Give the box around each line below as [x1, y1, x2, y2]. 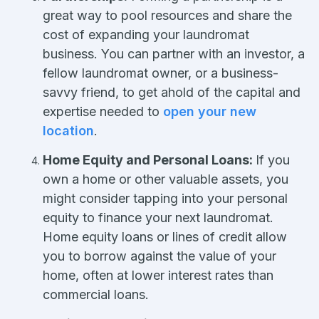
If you [256, 152, 290, 167]
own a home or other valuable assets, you [43, 171, 288, 187]
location [43, 122, 94, 138]
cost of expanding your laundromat [43, 26, 249, 42]
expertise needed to [43, 103, 163, 119]
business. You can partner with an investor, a [43, 46, 305, 61]
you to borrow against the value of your [43, 248, 276, 263]
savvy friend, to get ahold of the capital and [43, 84, 300, 100]
